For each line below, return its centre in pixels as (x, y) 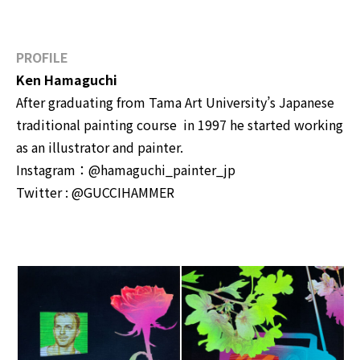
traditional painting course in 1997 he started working (180, 125)
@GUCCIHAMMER (123, 192)
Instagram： (52, 170)
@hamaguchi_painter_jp (162, 170)
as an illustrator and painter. (100, 147)
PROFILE (42, 57)
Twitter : (44, 192)
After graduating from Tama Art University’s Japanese (175, 102)
